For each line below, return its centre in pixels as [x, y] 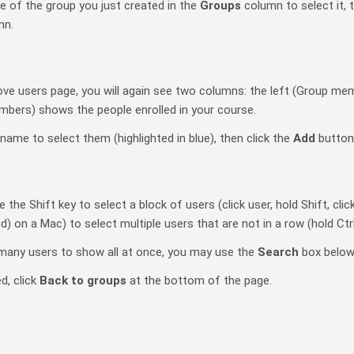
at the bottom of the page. [199, 281]
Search [278, 252]
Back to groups [83, 281]
